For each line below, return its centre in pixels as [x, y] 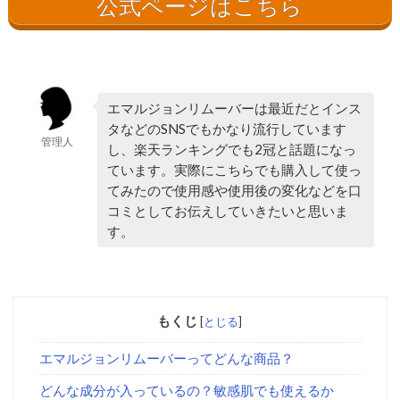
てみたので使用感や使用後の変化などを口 [234, 190]
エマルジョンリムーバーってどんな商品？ [166, 358]
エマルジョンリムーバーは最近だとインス [234, 108]
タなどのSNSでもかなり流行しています [226, 128]
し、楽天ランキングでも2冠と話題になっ [231, 149]
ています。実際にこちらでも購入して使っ [234, 169]
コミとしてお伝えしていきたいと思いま [227, 210]
